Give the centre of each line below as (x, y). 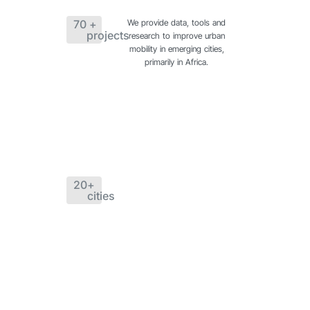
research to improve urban (176, 35)
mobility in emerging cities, (176, 48)
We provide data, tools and (177, 22)
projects (108, 35)
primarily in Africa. (177, 62)
